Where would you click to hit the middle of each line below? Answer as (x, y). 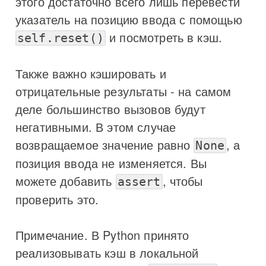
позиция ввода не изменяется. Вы (111, 163)
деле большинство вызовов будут (110, 109)
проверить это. (57, 199)
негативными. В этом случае (96, 126)
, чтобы (183, 180)
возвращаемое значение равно (105, 144)
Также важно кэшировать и (91, 73)
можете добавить (66, 180)
